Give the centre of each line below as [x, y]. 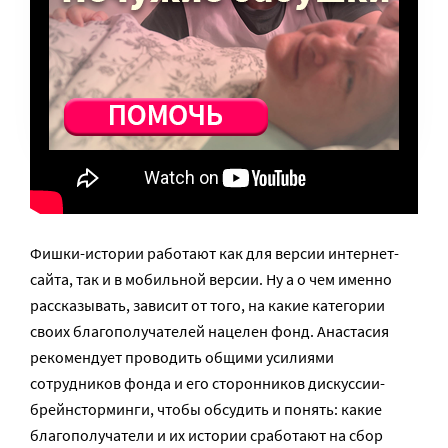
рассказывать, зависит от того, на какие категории [207, 305]
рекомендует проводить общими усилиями [182, 357]
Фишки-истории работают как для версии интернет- [214, 253]
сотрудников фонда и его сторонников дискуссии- [207, 383]
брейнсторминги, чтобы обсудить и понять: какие [206, 409]
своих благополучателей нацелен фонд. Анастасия [209, 331]
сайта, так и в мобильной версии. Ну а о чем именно [211, 279]
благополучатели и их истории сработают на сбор [206, 435]
